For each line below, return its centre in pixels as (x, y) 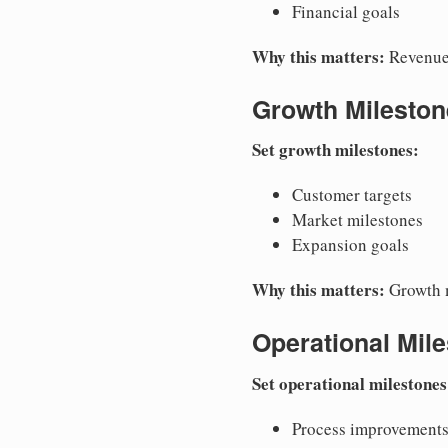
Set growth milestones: (335, 150)
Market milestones (357, 220)
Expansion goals (350, 245)
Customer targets (352, 195)
